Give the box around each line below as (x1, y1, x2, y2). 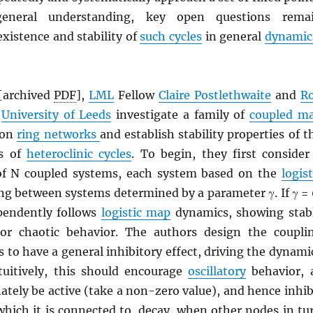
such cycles (140, 29, 202, 43)
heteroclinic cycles (27, 147, 132, 161)
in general (202, 29, 265, 43)
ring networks (17, 127, 100, 141)
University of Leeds (1, 108, 112, 122)
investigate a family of (111, 108, 250, 122)
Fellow (114, 88, 159, 102)
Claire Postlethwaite (159, 88, 272, 102)
